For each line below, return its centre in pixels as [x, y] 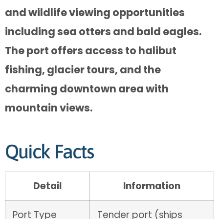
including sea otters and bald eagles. [103, 32]
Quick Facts [50, 152]
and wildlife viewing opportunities [95, 13]
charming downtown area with [87, 89]
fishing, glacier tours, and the [83, 70]
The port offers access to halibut [91, 51]
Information [152, 186]
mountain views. [49, 108]
